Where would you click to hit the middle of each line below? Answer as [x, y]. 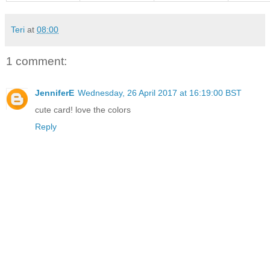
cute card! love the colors [83, 109]
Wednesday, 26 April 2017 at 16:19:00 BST [160, 93]
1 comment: [36, 61]
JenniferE [55, 93]
